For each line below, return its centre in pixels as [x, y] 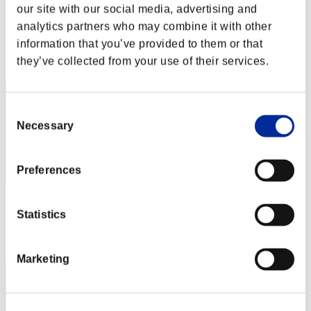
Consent [26, 111]
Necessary [45, 126]
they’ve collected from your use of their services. [143, 61]
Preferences [49, 170]
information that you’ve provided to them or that [140, 44]
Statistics [41, 215]
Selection [28, 128]
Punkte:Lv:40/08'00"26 [57, 27]
